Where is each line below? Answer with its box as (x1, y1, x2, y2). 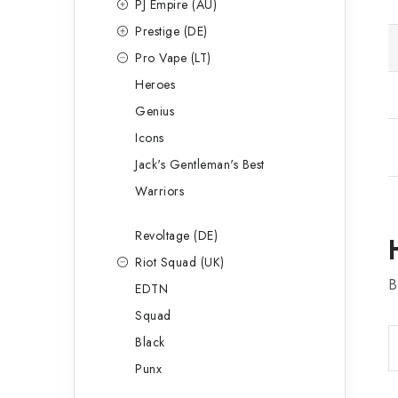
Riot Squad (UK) (135, 253, 225, 271)
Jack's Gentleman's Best (135, 155, 265, 173)
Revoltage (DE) (135, 227, 218, 244)
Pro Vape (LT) (135, 49, 211, 67)
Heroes (135, 76, 175, 93)
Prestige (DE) (135, 22, 208, 40)
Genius (135, 102, 174, 120)
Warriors (135, 182, 184, 200)
